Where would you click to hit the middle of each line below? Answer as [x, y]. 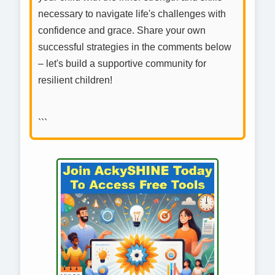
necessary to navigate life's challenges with [132, 14]
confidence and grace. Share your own [122, 31]
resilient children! [75, 80]
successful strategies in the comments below [135, 47]
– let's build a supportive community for [122, 64]
